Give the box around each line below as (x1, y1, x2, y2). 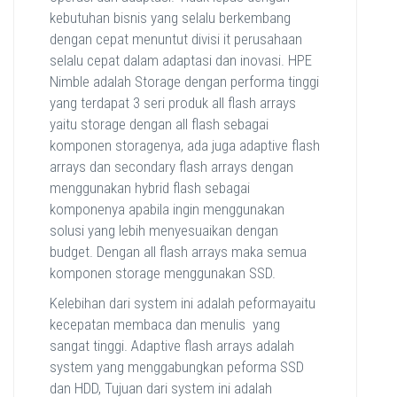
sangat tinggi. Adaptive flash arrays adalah (50, 337, 294, 355)
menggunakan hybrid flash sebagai (50, 179, 250, 198)
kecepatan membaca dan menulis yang (50, 315, 280, 334)
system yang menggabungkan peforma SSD (50, 358, 304, 377)
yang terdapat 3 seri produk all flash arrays (50, 94, 296, 113)
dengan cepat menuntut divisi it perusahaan (50, 30, 302, 49)
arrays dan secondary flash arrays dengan (50, 158, 293, 176)
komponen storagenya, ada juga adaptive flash (50, 136, 320, 155)
